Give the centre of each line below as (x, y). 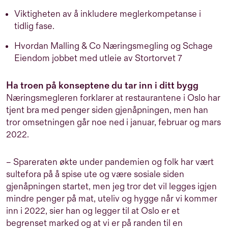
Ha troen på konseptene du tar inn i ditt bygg (102, 85)
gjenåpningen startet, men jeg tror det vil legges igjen (111, 186)
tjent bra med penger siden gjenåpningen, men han (107, 110)
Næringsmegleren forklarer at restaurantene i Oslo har (113, 98)
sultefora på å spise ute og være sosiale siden (95, 174)
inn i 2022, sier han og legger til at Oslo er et (93, 211)
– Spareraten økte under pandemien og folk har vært (110, 162)
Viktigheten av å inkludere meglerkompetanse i (108, 14)
